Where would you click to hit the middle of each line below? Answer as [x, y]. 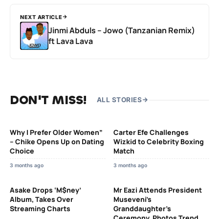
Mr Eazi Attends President [158, 190]
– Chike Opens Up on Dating [57, 141]
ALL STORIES [119, 100]
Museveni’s [132, 199]
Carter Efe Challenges [151, 132]
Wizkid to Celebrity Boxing [159, 141]
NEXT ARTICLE [41, 17]
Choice [22, 151]
